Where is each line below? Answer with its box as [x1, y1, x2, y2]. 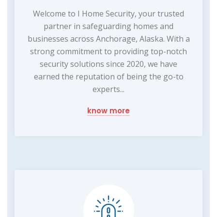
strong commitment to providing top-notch [30, 46, 187, 57]
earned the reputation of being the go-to [33, 71, 184, 82]
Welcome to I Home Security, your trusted [33, 8, 184, 19]
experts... [93, 83, 124, 94]
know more [87, 105, 130, 116]
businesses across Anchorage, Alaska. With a [27, 33, 190, 44]
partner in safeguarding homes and [44, 20, 173, 31]
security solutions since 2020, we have [40, 58, 177, 69]
